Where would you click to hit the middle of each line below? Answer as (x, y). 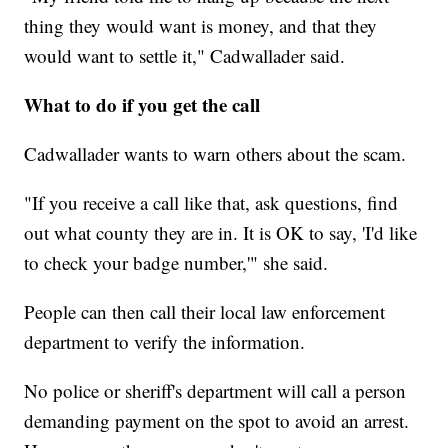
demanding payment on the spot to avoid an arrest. (217, 420)
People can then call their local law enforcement (205, 311)
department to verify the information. (165, 341)
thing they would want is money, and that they (201, 25)
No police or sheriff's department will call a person (215, 390)
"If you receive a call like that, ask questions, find (211, 202)
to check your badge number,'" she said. (176, 262)
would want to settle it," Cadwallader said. (185, 55)
